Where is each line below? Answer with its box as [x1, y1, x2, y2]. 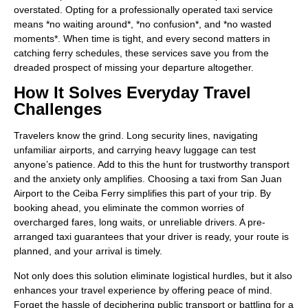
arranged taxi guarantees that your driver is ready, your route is [14, 231, 289, 243]
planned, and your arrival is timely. [14, 245, 162, 257]
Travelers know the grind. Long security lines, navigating [14, 130, 258, 142]
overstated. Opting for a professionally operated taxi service [14, 3, 273, 15]
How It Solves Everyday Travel [14, 83, 251, 102]
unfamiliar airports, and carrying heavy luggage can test [14, 144, 256, 156]
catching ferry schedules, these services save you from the [14, 47, 269, 58]
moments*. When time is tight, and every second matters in [14, 32, 270, 44]
